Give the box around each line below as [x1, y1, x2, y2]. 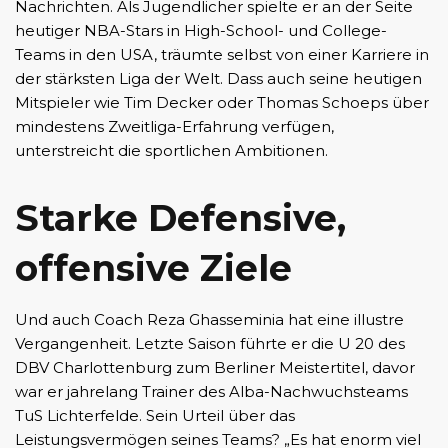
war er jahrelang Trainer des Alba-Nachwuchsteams [15, 382, 408, 402]
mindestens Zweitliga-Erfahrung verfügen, [15, 117, 334, 137]
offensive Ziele [15, 246, 292, 291]
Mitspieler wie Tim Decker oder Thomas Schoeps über [15, 93, 429, 113]
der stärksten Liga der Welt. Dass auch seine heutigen [15, 69, 422, 89]
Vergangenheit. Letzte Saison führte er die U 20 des [15, 334, 405, 354]
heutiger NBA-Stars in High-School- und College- [15, 21, 387, 41]
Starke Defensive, [15, 196, 346, 241]
